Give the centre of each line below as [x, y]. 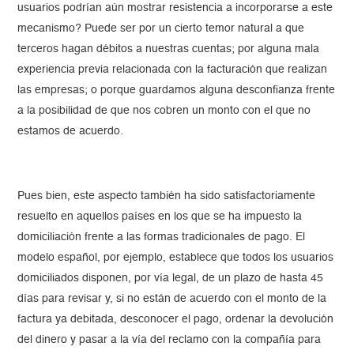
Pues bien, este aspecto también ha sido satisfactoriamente [167, 196]
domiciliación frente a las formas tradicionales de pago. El [162, 237]
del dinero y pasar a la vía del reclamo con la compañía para [169, 340]
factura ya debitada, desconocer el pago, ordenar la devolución [176, 320]
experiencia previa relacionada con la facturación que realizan [173, 70]
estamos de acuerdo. [71, 132]
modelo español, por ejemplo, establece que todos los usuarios [176, 258]
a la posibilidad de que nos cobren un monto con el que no [164, 111]
